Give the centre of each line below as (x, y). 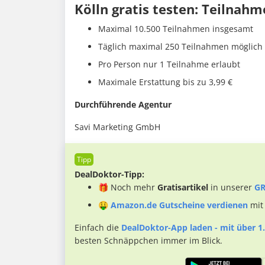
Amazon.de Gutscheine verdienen (179, 205)
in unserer (231, 188)
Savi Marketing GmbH (117, 127)
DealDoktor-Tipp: (109, 174)
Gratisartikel (183, 188)
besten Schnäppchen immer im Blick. (148, 241)
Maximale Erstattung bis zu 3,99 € (165, 82)
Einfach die (98, 228)
